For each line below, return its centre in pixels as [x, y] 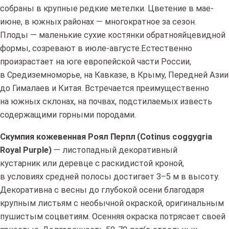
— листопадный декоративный [114, 150]
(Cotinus [154, 136]
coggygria [191, 136]
